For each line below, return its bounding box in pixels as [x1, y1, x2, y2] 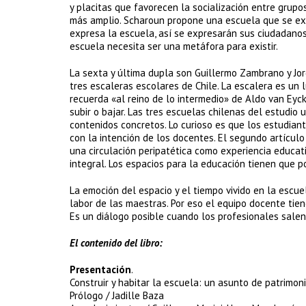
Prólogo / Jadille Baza [70, 289, 164, 302]
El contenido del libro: [70, 236, 163, 249]
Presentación [70, 263, 131, 276]
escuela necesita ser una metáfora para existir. [70, 40, 278, 53]
